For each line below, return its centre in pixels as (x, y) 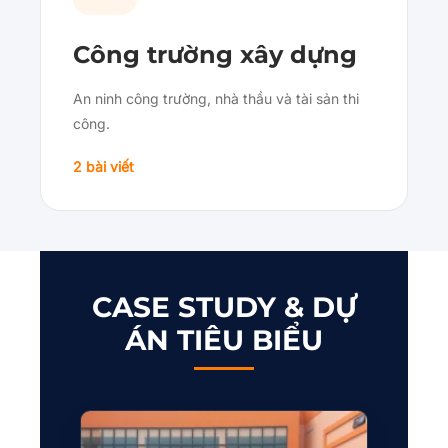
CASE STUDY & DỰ (224, 307)
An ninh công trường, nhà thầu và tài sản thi (216, 99)
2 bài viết (103, 167)
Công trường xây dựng (215, 55)
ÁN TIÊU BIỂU (224, 340)
